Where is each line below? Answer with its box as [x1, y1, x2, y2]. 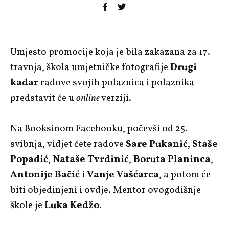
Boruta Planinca [133, 152, 211, 166]
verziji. [101, 91, 131, 105]
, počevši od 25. [123, 122, 188, 135]
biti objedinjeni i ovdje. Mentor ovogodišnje [10, 183, 201, 197]
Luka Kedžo [44, 198, 99, 212]
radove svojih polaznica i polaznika [38, 76, 194, 89]
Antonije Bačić [10, 168, 80, 181]
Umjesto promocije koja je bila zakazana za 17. [10, 45, 210, 59]
